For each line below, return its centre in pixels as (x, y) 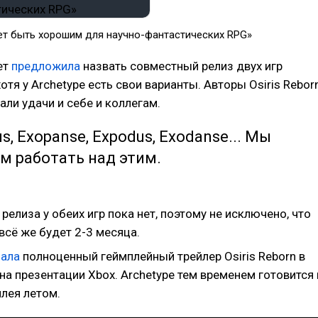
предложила (47, 66)
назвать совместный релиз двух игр (183, 66)
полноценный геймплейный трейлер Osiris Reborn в (163, 256)
